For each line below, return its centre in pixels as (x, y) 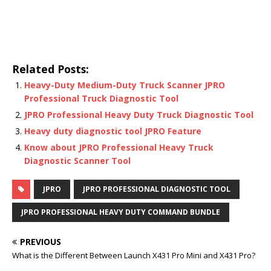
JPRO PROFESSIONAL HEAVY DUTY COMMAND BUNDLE (121, 212)
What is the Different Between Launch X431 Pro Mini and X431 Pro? (134, 256)
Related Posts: (51, 69)
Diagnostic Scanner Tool (77, 161)
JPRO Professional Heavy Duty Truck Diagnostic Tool (139, 115)
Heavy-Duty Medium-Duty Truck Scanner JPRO (125, 85)
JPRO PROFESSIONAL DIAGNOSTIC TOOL (157, 189)
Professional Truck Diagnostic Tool (101, 99)
